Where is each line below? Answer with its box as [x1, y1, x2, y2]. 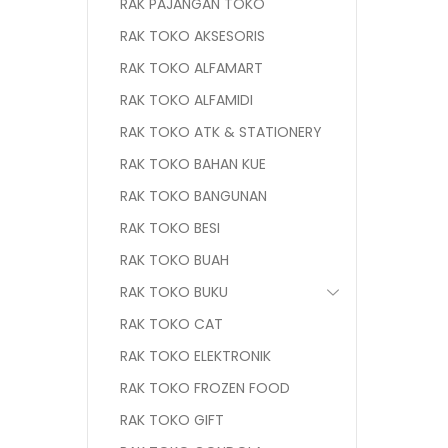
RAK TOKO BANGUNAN [120, 186, 267, 206]
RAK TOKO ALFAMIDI [120, 90, 253, 110]
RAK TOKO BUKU [120, 282, 228, 302]
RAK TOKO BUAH [120, 250, 229, 270]
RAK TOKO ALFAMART [120, 58, 263, 78]
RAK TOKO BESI [120, 218, 220, 238]
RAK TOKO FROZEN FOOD [120, 378, 290, 398]
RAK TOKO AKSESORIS [120, 26, 265, 46]
